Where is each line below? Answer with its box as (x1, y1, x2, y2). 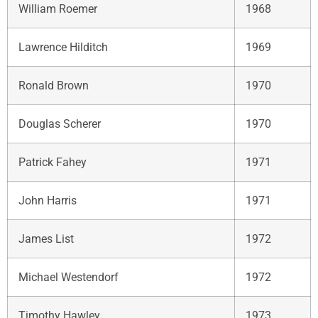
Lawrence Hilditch (18, 40, 108, 54)
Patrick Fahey (18, 155, 87, 169)
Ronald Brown (18, 78, 89, 92)
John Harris (18, 193, 77, 207)
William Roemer (18, 1, 97, 16)
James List (18, 231, 74, 246)
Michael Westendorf (18, 270, 119, 284)
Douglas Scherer (18, 116, 101, 131)
